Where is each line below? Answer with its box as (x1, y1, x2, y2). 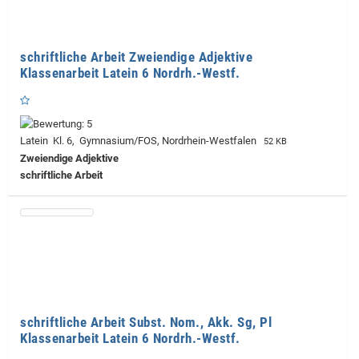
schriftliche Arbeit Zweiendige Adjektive (20, 49, 252, 66)
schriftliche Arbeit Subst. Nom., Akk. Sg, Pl (20, 314, 272, 331)
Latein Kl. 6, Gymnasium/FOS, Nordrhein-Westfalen (20, 135, 261, 147)
